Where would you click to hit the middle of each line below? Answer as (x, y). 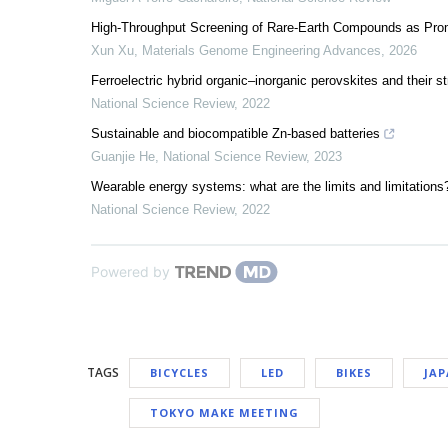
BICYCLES (179, 372)
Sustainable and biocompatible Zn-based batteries (235, 133)
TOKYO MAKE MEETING (224, 412)
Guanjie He (123, 156)
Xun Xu (112, 50)
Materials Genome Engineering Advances (261, 50)
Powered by (130, 271)
